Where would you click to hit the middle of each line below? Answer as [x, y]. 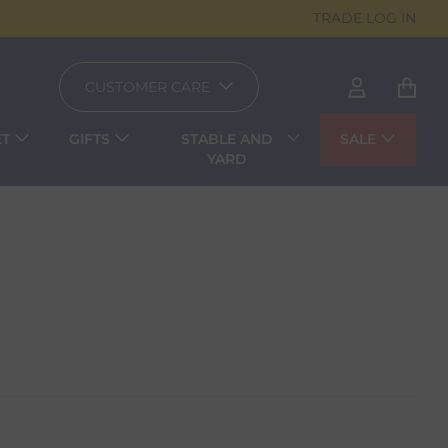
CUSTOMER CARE [147, 87]
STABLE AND [226, 139]
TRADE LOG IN [364, 18]
